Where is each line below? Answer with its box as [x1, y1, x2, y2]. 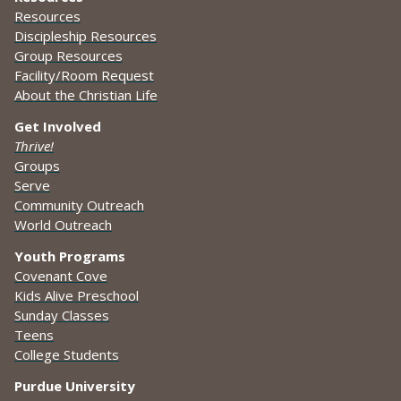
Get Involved [14, 117, 101, 136]
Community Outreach [14, 196, 144, 215]
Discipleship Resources [14, 27, 157, 46]
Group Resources [14, 47, 123, 65]
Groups [14, 157, 60, 175]
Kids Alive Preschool [14, 286, 139, 305]
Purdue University [14, 377, 139, 396]
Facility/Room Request [14, 66, 154, 85]
